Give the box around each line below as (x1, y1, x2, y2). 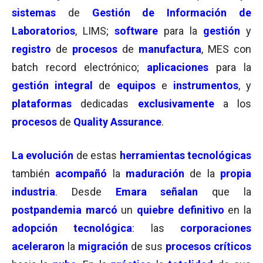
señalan (160, 186, 198, 198)
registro (12, 43, 51, 55)
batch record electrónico (12, 61, 137, 73)
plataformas (12, 97, 72, 110)
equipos (116, 79, 156, 92)
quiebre (137, 204, 174, 216)
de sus (130, 240, 166, 252)
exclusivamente (137, 97, 214, 110)
